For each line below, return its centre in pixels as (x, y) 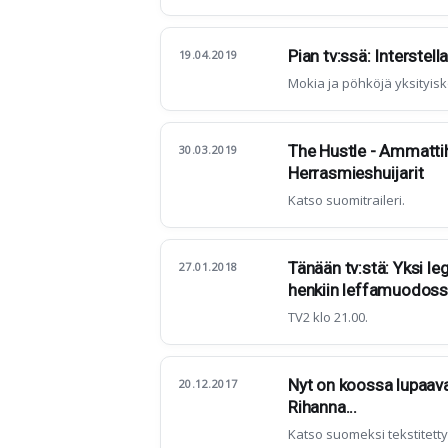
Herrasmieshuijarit (356, 173)
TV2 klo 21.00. (328, 317)
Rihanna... (322, 407)
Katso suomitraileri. (346, 200)
